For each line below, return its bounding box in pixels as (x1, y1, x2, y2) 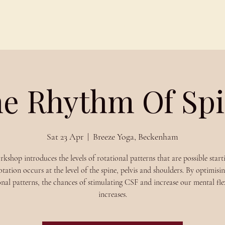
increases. (98, 189, 127, 199)
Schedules (13, 20, 53, 30)
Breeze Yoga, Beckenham (93, 131, 178, 142)
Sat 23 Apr (47, 131, 83, 142)
